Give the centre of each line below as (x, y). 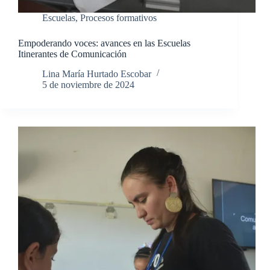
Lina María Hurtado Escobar (97, 74)
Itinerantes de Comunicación (72, 54)
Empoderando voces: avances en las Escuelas (104, 43)
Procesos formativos (118, 18)
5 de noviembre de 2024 (88, 84)
